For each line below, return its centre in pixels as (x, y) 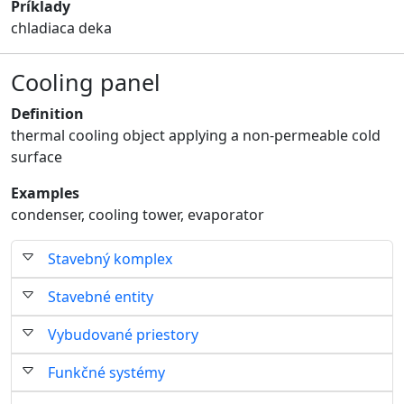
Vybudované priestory (123, 335)
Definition (47, 114)
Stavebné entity (101, 297)
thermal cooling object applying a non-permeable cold (196, 135)
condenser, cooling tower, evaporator (138, 215)
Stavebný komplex (110, 259)
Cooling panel (86, 82)
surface (37, 157)
